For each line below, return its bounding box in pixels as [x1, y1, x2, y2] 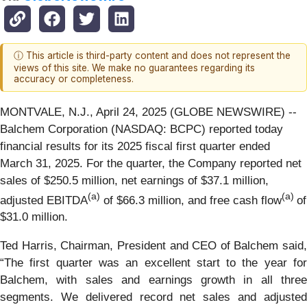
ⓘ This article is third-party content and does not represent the [14, 50, 291, 62]
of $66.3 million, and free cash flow [100, 193, 282, 207]
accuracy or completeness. [14, 73, 134, 85]
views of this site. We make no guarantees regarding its [14, 62, 255, 74]
